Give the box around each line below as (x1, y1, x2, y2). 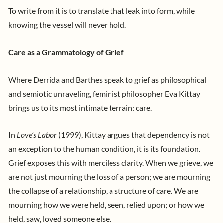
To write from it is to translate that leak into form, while (8, 6, 195, 15)
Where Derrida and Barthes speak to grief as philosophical (8, 75, 206, 84)
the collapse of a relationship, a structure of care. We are (8, 186, 198, 196)
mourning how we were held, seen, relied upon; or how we (8, 200, 204, 210)
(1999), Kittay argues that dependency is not (57, 130, 210, 140)
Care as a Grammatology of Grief (8, 47, 125, 57)
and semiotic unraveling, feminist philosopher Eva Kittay (8, 89, 200, 98)
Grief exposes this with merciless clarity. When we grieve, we (8, 158, 213, 168)
